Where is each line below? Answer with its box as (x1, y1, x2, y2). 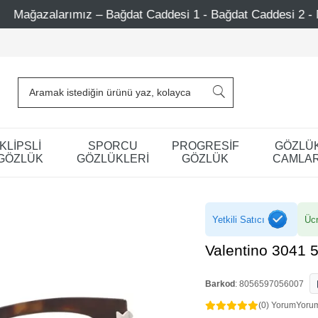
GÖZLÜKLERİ (76, 152, 149, 165)
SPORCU (87, 139, 138, 152)
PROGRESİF (171, 139, 239, 152)
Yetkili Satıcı (212, 214, 265, 225)
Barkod (205, 279, 235, 289)
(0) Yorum (258, 300, 296, 310)
